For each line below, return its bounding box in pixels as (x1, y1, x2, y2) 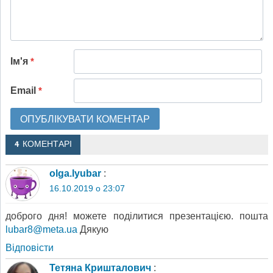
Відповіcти (5, 242, 54, 253)
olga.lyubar (49, 168, 101, 179)
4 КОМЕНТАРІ (14, 138, 72, 150)
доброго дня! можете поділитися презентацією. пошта (5, 210, 268, 221)
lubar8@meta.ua (5, 224, 77, 235)
